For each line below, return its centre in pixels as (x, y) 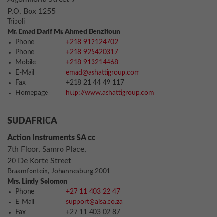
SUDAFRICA (32, 121)
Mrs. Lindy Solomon (37, 182)
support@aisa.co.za (94, 202)
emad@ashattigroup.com (103, 73)
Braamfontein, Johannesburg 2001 (59, 171)
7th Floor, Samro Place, (47, 149)
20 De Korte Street (39, 161)
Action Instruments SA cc (51, 138)
